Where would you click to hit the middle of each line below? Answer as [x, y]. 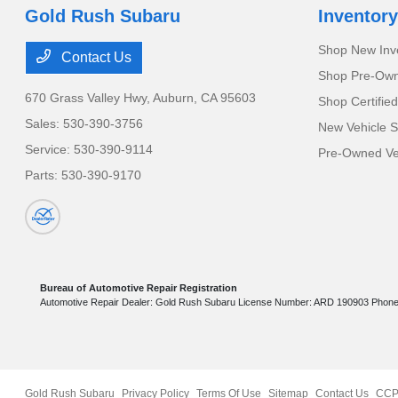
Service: [50, 150]
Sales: [44, 124]
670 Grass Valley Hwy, [89, 98]
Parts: [44, 175]
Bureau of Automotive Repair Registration [139, 288]
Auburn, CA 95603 [205, 98]
